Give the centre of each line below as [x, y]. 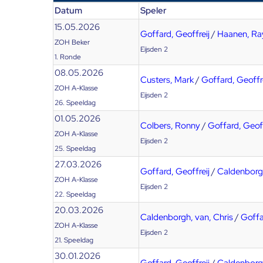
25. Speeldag [75, 149]
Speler [154, 11]
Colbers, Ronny [170, 126]
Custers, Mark [167, 80]
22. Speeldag [75, 194]
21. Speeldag [74, 240]
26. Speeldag [75, 103]
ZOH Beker [72, 42]
